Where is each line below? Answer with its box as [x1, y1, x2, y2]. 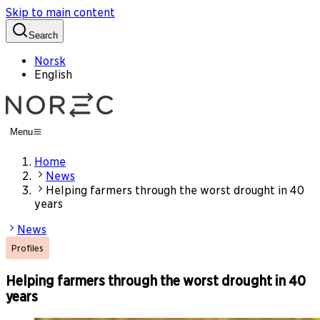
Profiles [11, 242, 44, 254]
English [34, 68, 72, 81]
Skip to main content [6, 6, 115, 19]
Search [29, 30, 58, 41]
